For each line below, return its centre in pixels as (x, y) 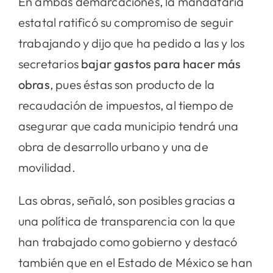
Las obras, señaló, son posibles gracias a (126, 200)
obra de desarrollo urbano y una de (113, 146)
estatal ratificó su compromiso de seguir (126, 22)
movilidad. (47, 167)
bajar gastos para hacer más (160, 63)
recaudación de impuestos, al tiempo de (126, 105)
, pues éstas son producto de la (132, 84)
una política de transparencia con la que (126, 221)
